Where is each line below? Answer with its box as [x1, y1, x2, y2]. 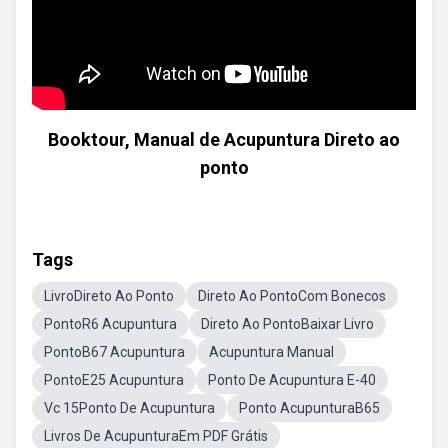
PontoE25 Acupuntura [44, 372, 184, 388]
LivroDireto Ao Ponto [44, 288, 174, 304]
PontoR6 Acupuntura [44, 316, 177, 332]
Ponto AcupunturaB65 [239, 400, 380, 416]
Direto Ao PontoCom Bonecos [198, 288, 386, 304]
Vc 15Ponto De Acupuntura [44, 400, 215, 416]
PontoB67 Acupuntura [44, 344, 185, 360]
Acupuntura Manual [209, 344, 334, 360]
